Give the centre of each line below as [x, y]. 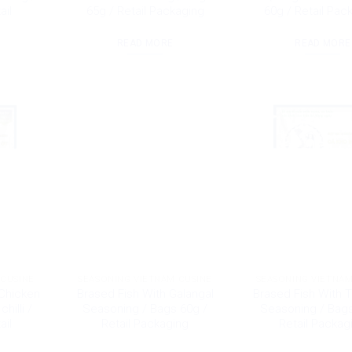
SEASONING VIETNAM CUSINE [145, 279]
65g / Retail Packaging [145, 11]
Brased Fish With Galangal [145, 293]
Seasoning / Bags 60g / [145, 308]
